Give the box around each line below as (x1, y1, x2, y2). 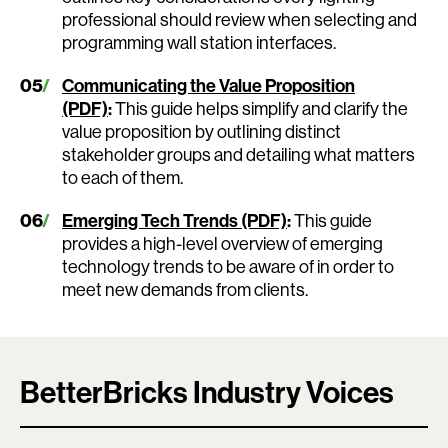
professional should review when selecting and (62, 7, 417, 31)
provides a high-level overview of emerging (62, 231, 383, 255)
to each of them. (62, 165, 183, 189)
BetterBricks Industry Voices (20, 372, 394, 411)
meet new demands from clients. (62, 277, 308, 301)
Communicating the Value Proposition (62, 73, 355, 97)
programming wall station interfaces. (62, 30, 336, 54)
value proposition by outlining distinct (62, 119, 341, 143)
